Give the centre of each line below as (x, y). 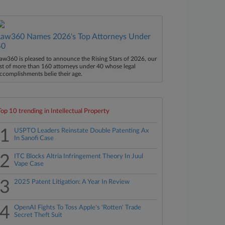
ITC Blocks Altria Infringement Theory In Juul (79, 156)
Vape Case (29, 164)
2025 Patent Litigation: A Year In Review (72, 182)
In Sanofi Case (34, 138)
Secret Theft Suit (38, 215)
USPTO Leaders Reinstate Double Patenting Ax (82, 131)
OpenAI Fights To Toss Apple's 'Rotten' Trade (78, 208)
